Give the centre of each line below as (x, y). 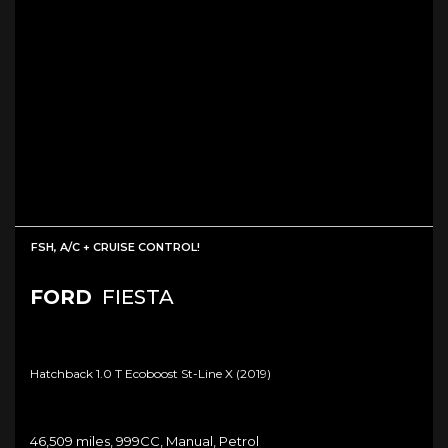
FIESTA (135, 296)
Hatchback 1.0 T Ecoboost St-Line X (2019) (150, 373)
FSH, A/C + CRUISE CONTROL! (115, 246)
